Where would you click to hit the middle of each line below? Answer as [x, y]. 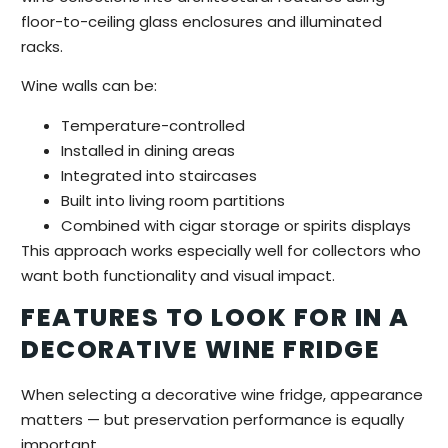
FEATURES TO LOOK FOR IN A [215, 318]
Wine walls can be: [89, 86]
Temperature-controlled [153, 125]
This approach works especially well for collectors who [221, 250]
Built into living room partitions [173, 200]
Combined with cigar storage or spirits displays [236, 225]
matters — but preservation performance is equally [212, 420]
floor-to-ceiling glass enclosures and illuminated [201, 21]
